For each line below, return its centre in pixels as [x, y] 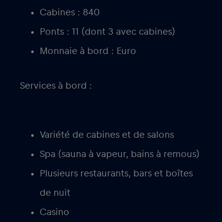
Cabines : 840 [70, 12]
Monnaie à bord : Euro [88, 51]
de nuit [55, 193]
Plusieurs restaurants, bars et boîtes [116, 173]
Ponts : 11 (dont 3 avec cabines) [108, 31]
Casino [55, 212]
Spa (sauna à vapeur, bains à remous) [120, 154]
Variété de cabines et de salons [107, 135]
